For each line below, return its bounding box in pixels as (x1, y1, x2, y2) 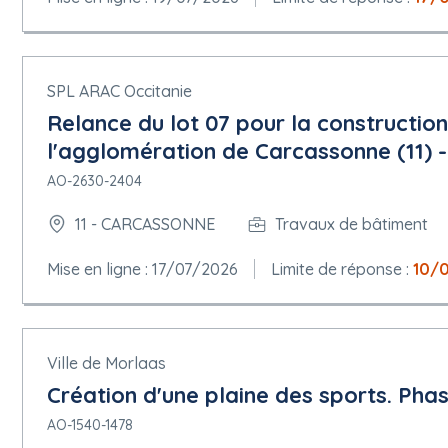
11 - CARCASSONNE (75, 214, 215, 235)
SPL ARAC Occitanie (47, 80, 192, 101)
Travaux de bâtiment (275, 214, 428, 235)
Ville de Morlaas (47, 352, 166, 373)
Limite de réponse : (271, 258, 413, 279)
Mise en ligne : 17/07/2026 (47, 258, 238, 279)
